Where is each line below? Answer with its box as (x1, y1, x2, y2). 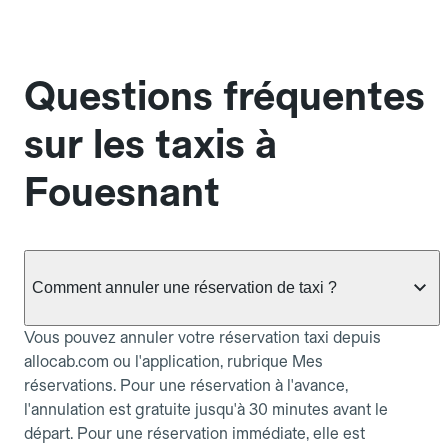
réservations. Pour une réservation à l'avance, (24, 375, 348, 395)
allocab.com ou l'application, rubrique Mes (24, 351, 323, 371)
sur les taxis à (24, 120, 277, 169)
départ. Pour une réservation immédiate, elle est (24, 423, 365, 443)
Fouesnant (24, 168, 220, 217)
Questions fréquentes (24, 72, 425, 121)
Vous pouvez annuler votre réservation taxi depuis (24, 327, 381, 347)
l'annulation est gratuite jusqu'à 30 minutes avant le (24, 399, 388, 419)
